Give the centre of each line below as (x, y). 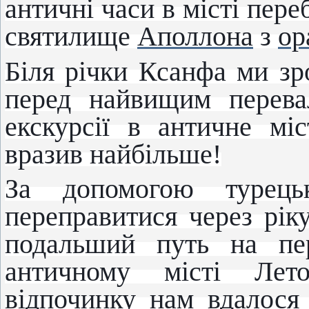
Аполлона (195, 36)
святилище (71, 36)
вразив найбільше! (113, 154)
